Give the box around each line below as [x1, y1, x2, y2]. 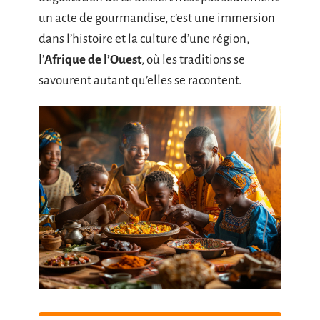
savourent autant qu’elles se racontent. [39, 73, 241, 87]
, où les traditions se [141, 52, 245, 66]
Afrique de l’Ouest [44, 52, 141, 66]
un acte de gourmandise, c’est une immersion [39, 11, 275, 25]
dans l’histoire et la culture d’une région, [39, 31, 249, 46]
